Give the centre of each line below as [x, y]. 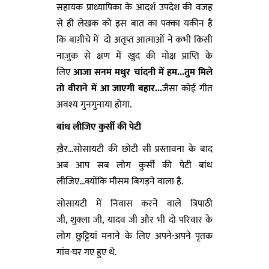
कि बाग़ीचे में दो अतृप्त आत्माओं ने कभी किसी [134, 40]
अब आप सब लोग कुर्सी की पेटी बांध [134, 165]
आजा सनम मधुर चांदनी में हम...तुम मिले [143, 72]
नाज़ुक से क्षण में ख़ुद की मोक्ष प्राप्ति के [134, 56]
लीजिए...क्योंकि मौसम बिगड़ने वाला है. [122, 181]
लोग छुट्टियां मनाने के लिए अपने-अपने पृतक [134, 236]
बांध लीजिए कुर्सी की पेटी [99, 127]
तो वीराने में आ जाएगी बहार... [110, 88]
